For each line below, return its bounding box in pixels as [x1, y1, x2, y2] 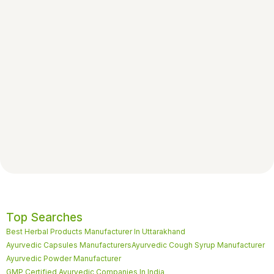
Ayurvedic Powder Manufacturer [6, 253, 121, 263]
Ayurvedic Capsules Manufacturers [6, 240, 131, 250]
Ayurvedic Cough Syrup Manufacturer [131, 240, 265, 250]
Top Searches [6, 210, 83, 224]
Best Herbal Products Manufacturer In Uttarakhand [6, 226, 185, 236]
